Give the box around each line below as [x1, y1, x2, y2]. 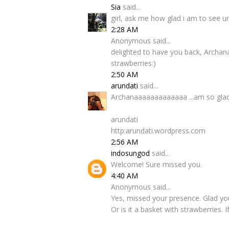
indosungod [111, 148, 150, 158]
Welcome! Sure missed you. [111, 159, 202, 169]
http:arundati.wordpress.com [111, 126, 205, 135]
